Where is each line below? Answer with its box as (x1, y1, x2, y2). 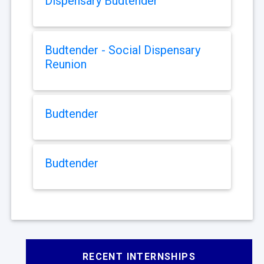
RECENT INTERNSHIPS (82, 251, 196, 263)
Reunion (45, 57, 87, 72)
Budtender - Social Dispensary (45, 43, 200, 58)
